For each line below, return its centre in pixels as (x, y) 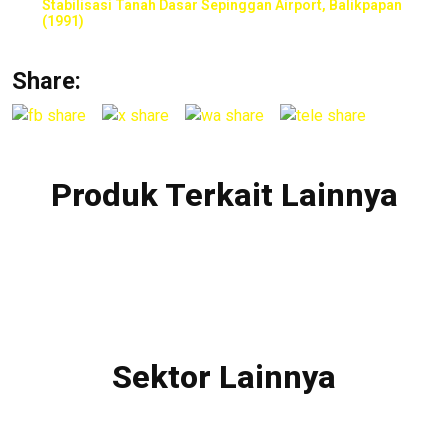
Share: (46, 81)
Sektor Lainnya (224, 376)
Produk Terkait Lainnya (224, 194)
